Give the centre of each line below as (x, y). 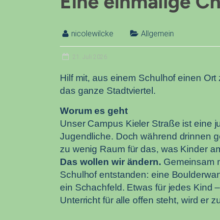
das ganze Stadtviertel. (108, 91)
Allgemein (157, 34)
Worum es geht (94, 111)
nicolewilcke (92, 34)
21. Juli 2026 (90, 57)
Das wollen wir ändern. (110, 162)
